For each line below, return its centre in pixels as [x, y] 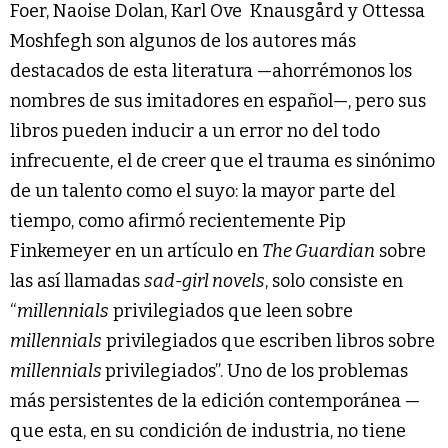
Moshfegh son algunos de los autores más [183, 40]
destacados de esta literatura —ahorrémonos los [211, 70]
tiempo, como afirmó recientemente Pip [178, 220]
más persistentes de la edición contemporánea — [215, 400]
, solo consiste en [334, 280]
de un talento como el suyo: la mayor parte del [202, 190]
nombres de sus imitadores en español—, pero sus [218, 100]
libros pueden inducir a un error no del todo [195, 130]
